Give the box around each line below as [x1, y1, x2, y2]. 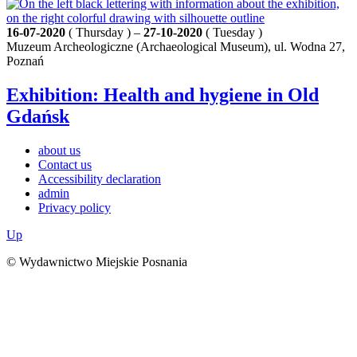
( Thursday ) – [65, 25, 143, 39]
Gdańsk [6, 105, 69, 127]
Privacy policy [38, 200, 111, 214]
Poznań [6, 53, 44, 68]
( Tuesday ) [202, 25, 262, 39]
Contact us [38, 157, 92, 171]
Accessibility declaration [38, 171, 161, 186]
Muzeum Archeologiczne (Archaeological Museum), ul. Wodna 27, [6, 39, 345, 53]
